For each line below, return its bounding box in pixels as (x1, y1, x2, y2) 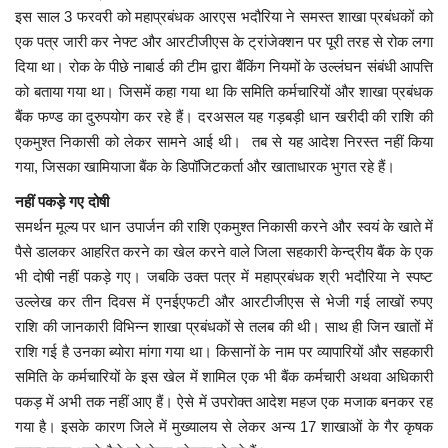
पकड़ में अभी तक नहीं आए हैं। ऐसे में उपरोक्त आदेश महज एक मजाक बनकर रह (15, 392, 433, 410)
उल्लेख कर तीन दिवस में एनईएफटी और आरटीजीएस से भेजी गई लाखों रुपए (15, 292, 433, 310)
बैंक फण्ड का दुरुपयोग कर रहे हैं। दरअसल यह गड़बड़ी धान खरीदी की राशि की (15, 107, 433, 125)
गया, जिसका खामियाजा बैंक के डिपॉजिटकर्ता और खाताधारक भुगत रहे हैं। (15, 157, 399, 175)
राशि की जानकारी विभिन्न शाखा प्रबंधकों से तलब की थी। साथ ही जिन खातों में (15, 317, 433, 335)
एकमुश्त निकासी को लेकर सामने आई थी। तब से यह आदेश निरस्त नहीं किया (15, 132, 433, 150)
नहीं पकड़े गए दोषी (15, 192, 109, 210)
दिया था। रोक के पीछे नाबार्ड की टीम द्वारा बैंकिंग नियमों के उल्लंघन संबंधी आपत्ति (15, 57, 433, 75)
